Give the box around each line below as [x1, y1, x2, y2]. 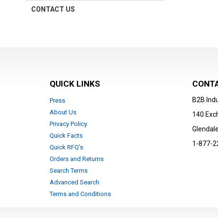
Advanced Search [50, 179, 99, 186]
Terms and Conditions [50, 190, 111, 198]
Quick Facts [50, 132, 83, 140]
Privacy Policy [50, 120, 87, 128]
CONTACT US [31, 5, 75, 14]
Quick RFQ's [50, 144, 83, 151]
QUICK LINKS [50, 79, 100, 89]
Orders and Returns [50, 155, 104, 163]
